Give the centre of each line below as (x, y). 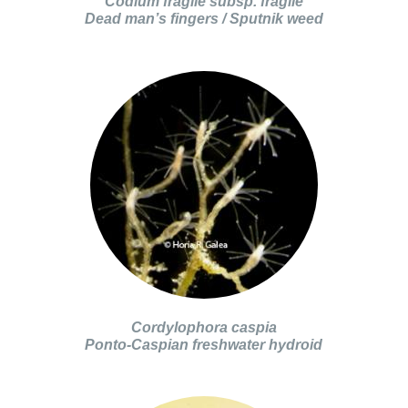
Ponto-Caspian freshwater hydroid (204, 344)
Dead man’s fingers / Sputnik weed (204, 19)
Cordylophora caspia (204, 326)
